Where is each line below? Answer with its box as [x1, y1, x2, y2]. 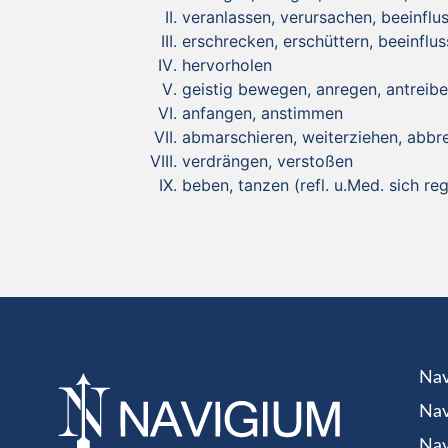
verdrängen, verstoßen [182, 150, 353, 171]
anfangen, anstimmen [182, 102, 343, 123]
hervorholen [182, 54, 272, 75]
